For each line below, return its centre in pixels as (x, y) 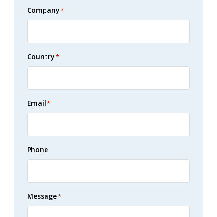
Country (41, 56)
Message (42, 196)
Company (43, 10)
